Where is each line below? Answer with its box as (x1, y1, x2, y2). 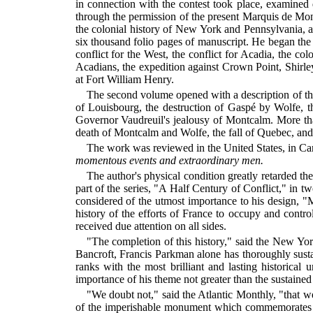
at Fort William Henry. (75, 73, 174, 85)
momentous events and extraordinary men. (75, 154, 263, 166)
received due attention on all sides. (75, 219, 226, 232)
